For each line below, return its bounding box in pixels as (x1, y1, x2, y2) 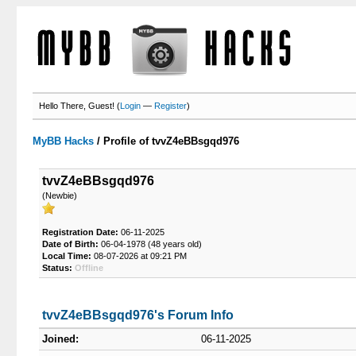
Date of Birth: (41, 239, 99, 249)
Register (154, 101, 188, 110)
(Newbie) (41, 191, 77, 200)
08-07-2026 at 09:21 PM (91, 251, 187, 261)
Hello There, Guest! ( (39, 101, 121, 110)
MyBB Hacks (33, 135, 95, 147)
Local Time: (41, 251, 91, 261)
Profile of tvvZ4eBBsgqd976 (103, 135, 240, 147)
